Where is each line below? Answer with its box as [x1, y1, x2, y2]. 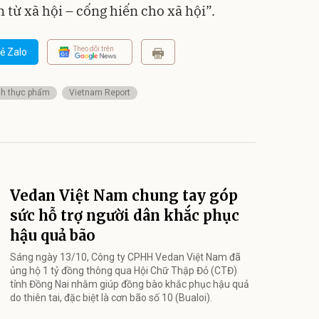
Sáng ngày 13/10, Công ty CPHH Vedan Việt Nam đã [10, 251, 241, 263]
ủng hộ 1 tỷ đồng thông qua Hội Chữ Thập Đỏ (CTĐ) [10, 265, 237, 277]
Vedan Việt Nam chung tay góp [10, 187, 238, 205]
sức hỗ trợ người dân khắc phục [10, 206, 239, 225]
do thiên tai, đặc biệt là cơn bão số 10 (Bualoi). [10, 292, 212, 304]
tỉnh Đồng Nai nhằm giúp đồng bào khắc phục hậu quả [10, 278, 249, 291]
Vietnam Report [69, 88, 130, 98]
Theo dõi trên [73, 44, 114, 53]
